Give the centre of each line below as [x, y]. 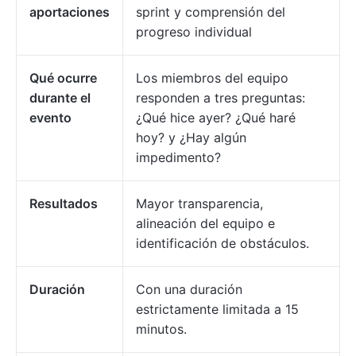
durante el [60, 98]
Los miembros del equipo [212, 78]
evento [50, 118]
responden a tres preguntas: [221, 98]
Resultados [64, 204]
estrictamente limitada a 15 [217, 310]
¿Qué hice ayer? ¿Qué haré [216, 118]
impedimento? [178, 158]
